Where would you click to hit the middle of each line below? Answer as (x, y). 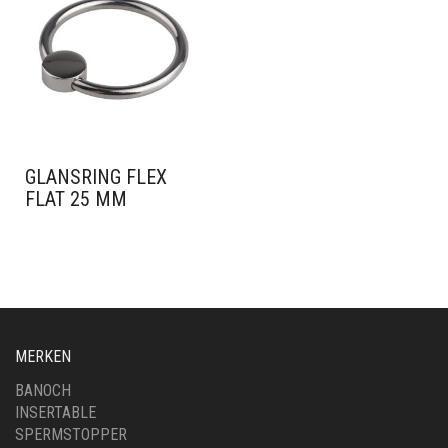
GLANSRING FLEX (96, 177)
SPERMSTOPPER (71, 434)
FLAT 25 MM (76, 199)
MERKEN (43, 356)
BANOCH (43, 390)
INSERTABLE (55, 412)
